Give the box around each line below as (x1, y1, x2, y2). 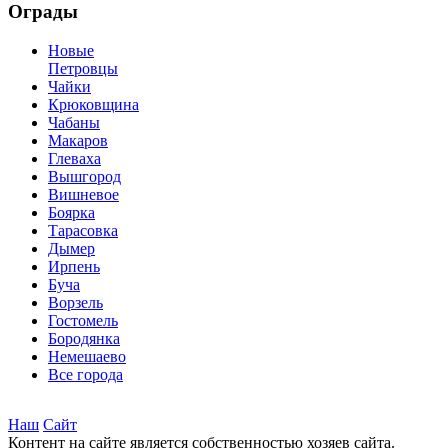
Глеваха (48, 149, 101, 167)
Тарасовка (48, 221, 118, 239)
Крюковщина (48, 95, 139, 113)
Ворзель (48, 293, 103, 311)
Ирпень (48, 257, 100, 275)
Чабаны (48, 113, 100, 131)
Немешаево (48, 347, 126, 365)
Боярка (48, 203, 95, 221)
